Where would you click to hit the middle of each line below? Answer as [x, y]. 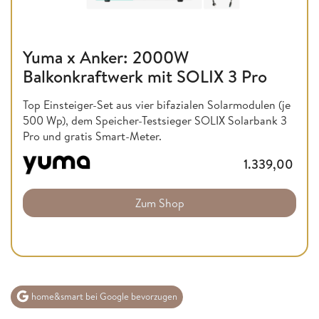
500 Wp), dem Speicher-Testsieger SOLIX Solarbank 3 [155, 121]
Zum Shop [159, 203]
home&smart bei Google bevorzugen [103, 297]
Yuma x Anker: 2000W [106, 57]
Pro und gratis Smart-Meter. [92, 136]
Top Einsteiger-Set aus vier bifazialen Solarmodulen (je [157, 105]
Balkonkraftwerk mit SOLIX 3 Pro [145, 77]
